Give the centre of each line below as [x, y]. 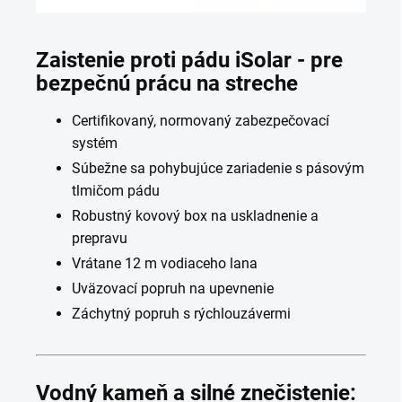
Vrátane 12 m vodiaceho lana [165, 264]
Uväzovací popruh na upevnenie [173, 289]
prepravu [100, 239]
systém [95, 144]
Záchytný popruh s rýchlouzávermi [181, 314]
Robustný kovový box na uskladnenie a [195, 216]
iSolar [263, 61]
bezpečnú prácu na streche [167, 84]
